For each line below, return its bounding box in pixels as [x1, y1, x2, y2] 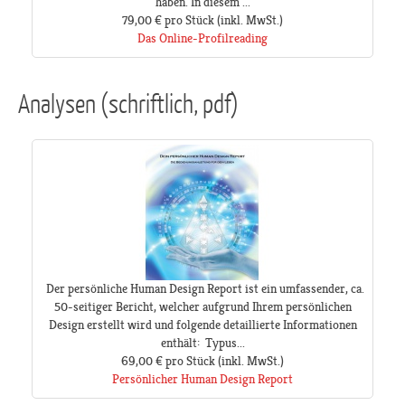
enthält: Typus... [160, 335, 245, 351]
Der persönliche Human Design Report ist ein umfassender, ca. [41, 281, 364, 297]
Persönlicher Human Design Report [112, 372, 293, 387]
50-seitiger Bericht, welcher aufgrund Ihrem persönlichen [53, 299, 352, 315]
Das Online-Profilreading [137, 31, 268, 46]
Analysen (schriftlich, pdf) [18, 87, 239, 118]
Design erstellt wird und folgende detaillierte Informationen [48, 317, 357, 333]
